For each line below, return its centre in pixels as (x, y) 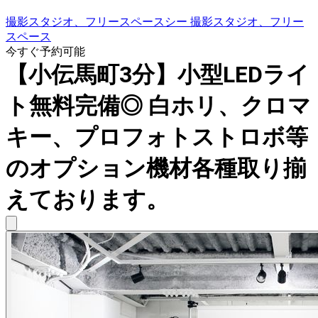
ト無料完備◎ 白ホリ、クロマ (158, 106)
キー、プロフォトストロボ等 (157, 137)
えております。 (87, 200)
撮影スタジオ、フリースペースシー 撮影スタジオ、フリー (155, 22)
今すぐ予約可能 (45, 52)
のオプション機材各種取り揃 (156, 169)
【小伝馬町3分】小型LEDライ (158, 75)
